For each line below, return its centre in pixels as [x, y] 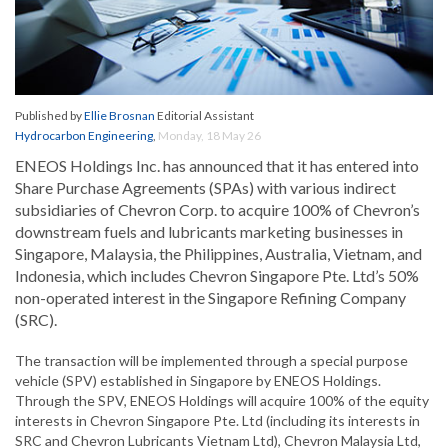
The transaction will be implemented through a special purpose [211, 361]
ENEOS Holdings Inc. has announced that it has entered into [217, 166]
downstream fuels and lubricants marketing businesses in [209, 232]
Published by [49, 116]
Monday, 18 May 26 [209, 136]
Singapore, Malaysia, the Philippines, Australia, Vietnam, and [218, 254]
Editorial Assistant [204, 116]
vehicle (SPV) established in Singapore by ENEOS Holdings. [198, 381]
